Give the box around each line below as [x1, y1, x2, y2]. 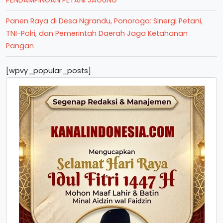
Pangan [6, 41, 34, 51]
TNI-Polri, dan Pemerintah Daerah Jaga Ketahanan [6, 28, 188, 38]
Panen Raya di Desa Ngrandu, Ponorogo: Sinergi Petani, [6, 16, 203, 26]
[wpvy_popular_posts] [6, 66, 91, 76]
